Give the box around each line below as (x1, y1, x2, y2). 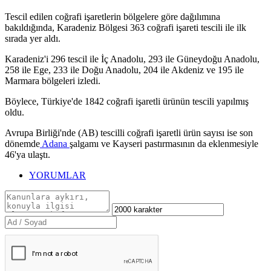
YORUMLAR (29, 170, 86, 181)
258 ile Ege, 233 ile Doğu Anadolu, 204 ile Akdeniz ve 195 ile (5, 65, 244, 76)
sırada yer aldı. (5, 33, 60, 44)
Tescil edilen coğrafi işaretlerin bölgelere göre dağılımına (5, 11, 220, 22)
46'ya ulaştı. (5, 149, 50, 160)
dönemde (5, 139, 40, 149)
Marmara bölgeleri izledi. (5, 76, 100, 87)
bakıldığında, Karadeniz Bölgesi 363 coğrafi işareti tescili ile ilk (5, 22, 246, 33)
